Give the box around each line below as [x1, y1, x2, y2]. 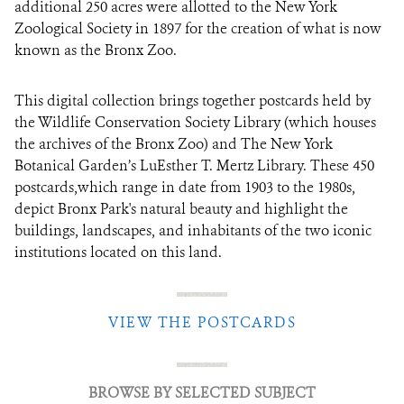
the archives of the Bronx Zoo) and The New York [14, 134, 333, 153]
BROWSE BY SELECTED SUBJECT [88, 383, 316, 402]
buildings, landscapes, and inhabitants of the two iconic [14, 221, 372, 240]
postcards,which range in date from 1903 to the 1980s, [14, 178, 355, 197]
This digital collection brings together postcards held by [14, 91, 371, 110]
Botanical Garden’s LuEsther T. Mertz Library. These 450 [14, 156, 374, 175]
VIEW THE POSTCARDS [108, 313, 296, 332]
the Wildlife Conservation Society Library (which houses [14, 113, 376, 132]
